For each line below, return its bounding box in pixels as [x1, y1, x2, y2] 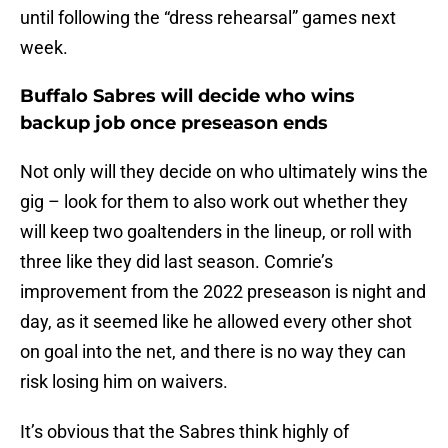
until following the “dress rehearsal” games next [20, 7, 396, 29]
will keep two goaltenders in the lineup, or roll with [20, 221, 412, 243]
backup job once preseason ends [20, 112, 328, 135]
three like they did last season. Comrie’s [20, 251, 333, 273]
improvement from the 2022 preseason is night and [20, 281, 426, 303]
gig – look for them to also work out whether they [20, 191, 408, 213]
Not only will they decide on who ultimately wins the [20, 161, 428, 183]
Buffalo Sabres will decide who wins [20, 85, 355, 108]
